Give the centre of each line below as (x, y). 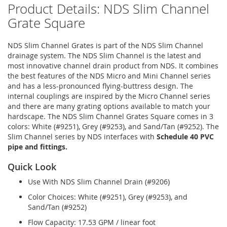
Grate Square (46, 23)
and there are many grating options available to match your (109, 106)
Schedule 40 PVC (185, 136)
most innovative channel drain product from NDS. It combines (113, 65)
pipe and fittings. (37, 146)
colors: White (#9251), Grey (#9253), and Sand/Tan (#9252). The (113, 126)
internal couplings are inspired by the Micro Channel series (109, 96)
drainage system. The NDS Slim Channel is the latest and (104, 55)
